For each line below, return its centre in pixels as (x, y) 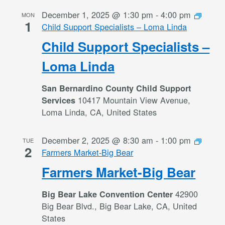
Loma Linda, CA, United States (99, 112)
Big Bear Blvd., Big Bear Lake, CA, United (120, 206)
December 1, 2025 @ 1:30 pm (98, 15)
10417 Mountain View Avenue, (134, 100)
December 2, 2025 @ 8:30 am (98, 140)
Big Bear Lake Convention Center (109, 194)
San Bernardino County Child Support (117, 88)
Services (60, 100)
